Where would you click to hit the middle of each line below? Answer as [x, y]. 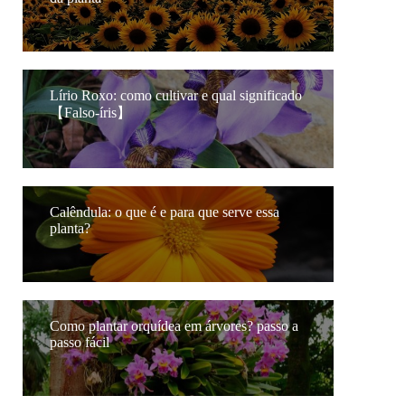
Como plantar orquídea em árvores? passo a [174, 325]
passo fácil [80, 342]
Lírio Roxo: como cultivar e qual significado [176, 95]
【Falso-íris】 [90, 112]
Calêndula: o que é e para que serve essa [165, 212]
